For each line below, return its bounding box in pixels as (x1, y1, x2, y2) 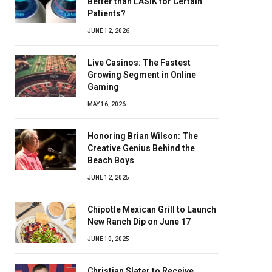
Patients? (87, 8, 126, 18)
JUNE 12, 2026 (87, 27, 129, 34)
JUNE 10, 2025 (87, 236, 129, 242)
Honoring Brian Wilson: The (87, 131, 198, 141)
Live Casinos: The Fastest (87, 58, 191, 67)
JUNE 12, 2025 (87, 174, 129, 181)
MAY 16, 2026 (87, 101, 126, 107)
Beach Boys (87, 155, 134, 165)
